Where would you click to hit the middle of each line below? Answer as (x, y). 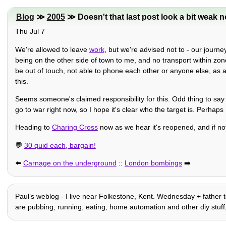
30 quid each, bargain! (60, 145)
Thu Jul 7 (30, 32)
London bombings (153, 163)
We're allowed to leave (52, 49)
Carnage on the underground (70, 163)
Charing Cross (75, 127)
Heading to (33, 127)
